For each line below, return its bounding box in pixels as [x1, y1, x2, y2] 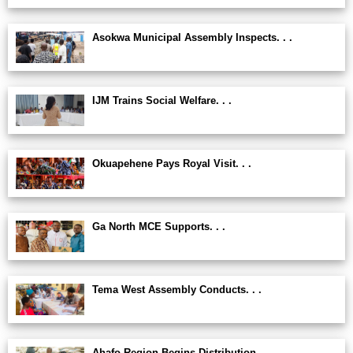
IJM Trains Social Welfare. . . [92, 95, 232, 106]
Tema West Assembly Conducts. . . [92, 284, 262, 295]
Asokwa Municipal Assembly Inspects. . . [92, 32, 292, 43]
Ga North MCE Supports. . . [92, 221, 225, 232]
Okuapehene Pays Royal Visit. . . [92, 158, 251, 169]
